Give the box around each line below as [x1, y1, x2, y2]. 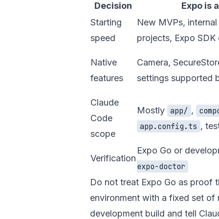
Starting [90, 17, 122, 27]
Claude [90, 97, 119, 108]
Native [90, 57, 117, 67]
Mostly [137, 105, 167, 115]
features [90, 73, 123, 83]
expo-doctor [137, 161, 185, 172]
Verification [90, 153, 136, 163]
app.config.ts [140, 121, 197, 131]
